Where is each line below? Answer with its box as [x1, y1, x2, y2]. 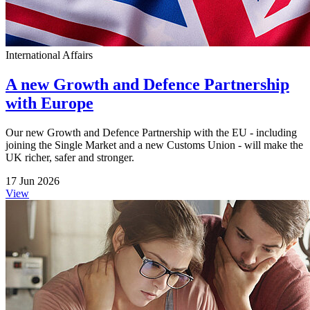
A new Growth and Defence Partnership [6, 75, 289, 93]
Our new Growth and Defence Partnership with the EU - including [6, 126, 297, 138]
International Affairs [6, 48, 93, 61]
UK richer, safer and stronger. [6, 151, 134, 163]
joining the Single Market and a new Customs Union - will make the [6, 138, 303, 151]
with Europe [6, 93, 93, 112]
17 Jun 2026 [6, 174, 60, 187]
